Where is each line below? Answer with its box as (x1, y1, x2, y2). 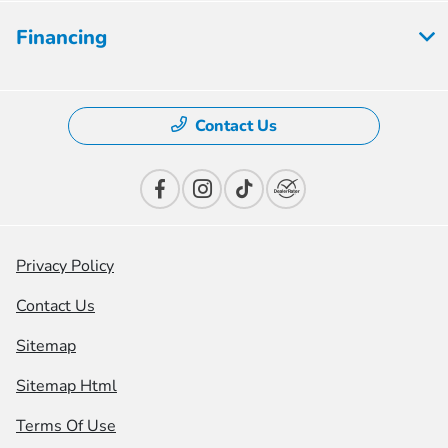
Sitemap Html (16, 374, 117, 397)
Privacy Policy (16, 254, 114, 277)
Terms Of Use (16, 414, 116, 437)
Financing (16, 23, 107, 51)
